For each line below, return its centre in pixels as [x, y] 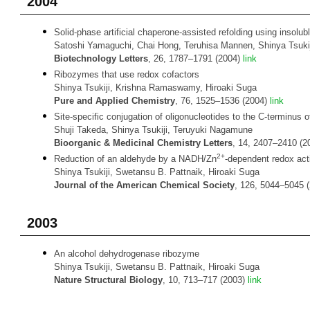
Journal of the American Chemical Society [144, 185]
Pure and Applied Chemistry [115, 101]
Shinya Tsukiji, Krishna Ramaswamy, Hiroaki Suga [155, 88]
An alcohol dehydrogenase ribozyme [127, 254]
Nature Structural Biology [108, 280]
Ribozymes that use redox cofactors [127, 74]
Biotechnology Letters [101, 58]
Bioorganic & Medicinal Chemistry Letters [143, 143]
